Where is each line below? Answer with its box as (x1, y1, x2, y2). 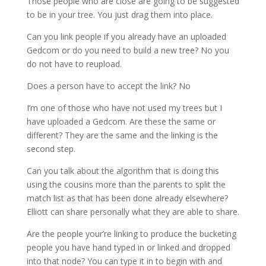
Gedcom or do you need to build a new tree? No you (26, 45, 229, 56)
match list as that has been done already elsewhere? (26, 192, 230, 204)
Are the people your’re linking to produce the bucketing (26, 228, 236, 239)
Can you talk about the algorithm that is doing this (26, 165, 219, 176)
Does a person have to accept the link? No (26, 80, 191, 91)
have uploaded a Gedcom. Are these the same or (26, 116, 216, 127)
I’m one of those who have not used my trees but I (26, 102, 222, 113)
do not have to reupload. (26, 58, 122, 69)
